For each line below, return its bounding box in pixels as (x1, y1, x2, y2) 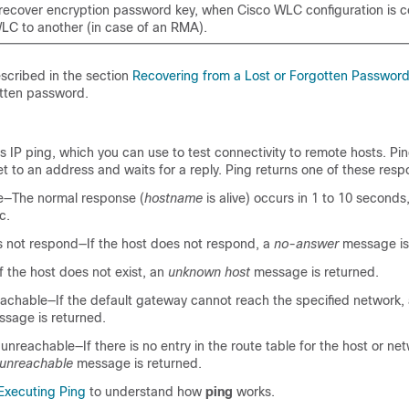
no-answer (274, 236, 339, 251)
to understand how (86, 384, 205, 399)
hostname (144, 191, 203, 205)
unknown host (168, 265, 250, 279)
